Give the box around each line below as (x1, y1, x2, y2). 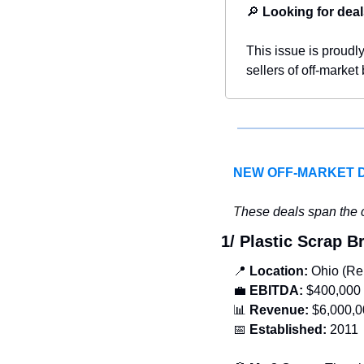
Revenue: (249, 303, 312, 318)
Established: (249, 323, 327, 337)
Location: (249, 264, 311, 279)
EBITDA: (249, 284, 303, 298)
